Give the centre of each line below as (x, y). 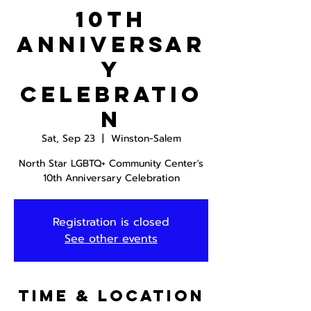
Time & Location (111, 296)
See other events (111, 239)
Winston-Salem (146, 138)
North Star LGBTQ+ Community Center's (111, 163)
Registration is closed (111, 222)
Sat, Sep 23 (68, 138)
